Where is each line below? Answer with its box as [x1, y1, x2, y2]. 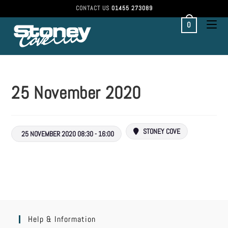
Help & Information [28, 214, 96, 224]
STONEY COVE [141, 127, 181, 136]
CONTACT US [75, 4, 111, 12]
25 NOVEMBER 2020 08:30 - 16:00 [21, 129, 115, 138]
